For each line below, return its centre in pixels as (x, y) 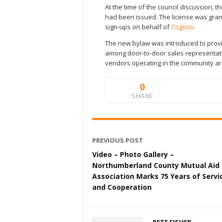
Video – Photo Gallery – (133, 154)
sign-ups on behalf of (138, 27)
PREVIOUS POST (118, 140)
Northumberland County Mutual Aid (156, 165)
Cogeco (182, 27)
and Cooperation (122, 187)
